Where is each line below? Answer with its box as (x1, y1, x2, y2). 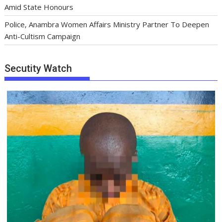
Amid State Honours (4, 2, 74, 12)
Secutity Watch (4, 62, 72, 74)
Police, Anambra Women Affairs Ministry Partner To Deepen (4, 19, 210, 30)
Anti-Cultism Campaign (4, 31, 81, 42)
